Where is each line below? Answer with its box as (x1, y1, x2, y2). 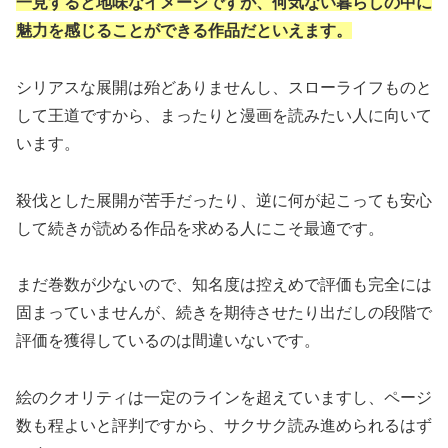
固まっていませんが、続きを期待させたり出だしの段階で (16, 304, 432, 322)
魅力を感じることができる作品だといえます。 (16, 21, 352, 39)
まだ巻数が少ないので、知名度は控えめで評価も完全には (16, 276, 432, 294)
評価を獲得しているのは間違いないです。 (16, 332, 320, 350)
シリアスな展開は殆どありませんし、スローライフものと (16, 78, 432, 96)
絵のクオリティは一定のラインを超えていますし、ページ (16, 389, 432, 407)
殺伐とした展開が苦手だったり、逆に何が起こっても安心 (16, 191, 432, 209)
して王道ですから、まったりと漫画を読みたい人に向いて (16, 106, 432, 124)
